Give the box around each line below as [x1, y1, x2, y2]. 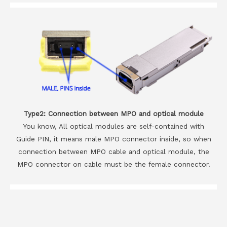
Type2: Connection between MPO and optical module [23, 109, 204, 118]
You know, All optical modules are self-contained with [23, 122, 204, 130]
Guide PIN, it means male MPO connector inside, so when [16, 134, 211, 143]
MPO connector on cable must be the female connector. [17, 160, 210, 168]
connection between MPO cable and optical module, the [18, 147, 209, 156]
